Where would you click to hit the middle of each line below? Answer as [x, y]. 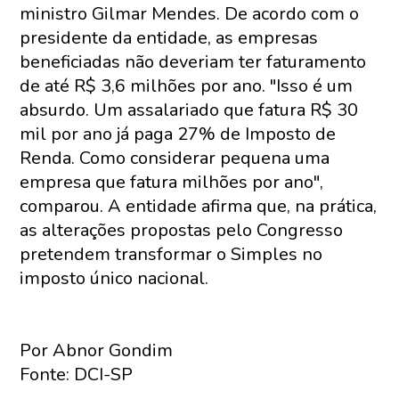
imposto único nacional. [114, 278]
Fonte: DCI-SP [77, 375]
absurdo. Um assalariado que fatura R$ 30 [189, 110]
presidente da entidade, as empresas [169, 38]
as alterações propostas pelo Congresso [182, 230]
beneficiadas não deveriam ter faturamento [193, 62]
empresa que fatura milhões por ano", [172, 182]
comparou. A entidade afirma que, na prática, [199, 206]
